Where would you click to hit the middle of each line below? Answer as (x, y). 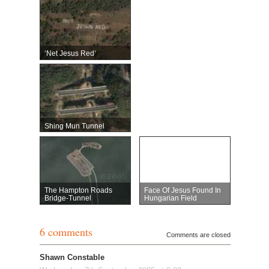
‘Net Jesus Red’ (70, 54)
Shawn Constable (72, 257)
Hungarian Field (171, 198)
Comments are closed (198, 234)
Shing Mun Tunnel (74, 126)
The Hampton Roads (78, 191)
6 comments (66, 232)
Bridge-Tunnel (68, 198)
